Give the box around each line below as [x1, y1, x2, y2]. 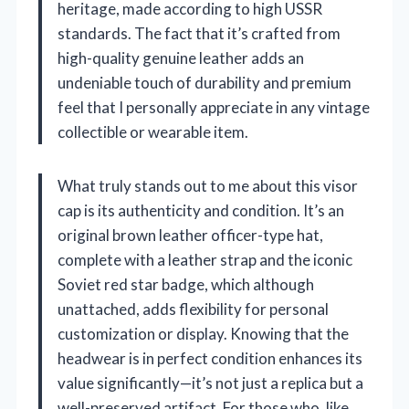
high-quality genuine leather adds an [58, 47, 304, 68]
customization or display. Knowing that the [58, 323, 349, 343]
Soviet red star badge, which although [58, 274, 314, 294]
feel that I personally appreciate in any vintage [58, 97, 370, 117]
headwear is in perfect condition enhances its [58, 348, 362, 368]
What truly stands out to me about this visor [58, 175, 358, 195]
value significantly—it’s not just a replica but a [58, 372, 363, 393]
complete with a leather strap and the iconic [58, 249, 352, 269]
